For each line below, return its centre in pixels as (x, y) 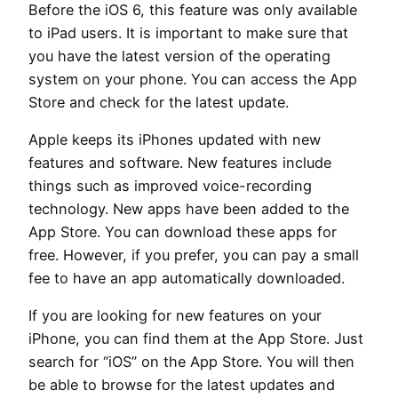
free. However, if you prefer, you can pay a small (194, 255)
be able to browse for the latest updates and (182, 385)
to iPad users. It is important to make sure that (188, 32)
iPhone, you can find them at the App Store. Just (196, 339)
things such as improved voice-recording (170, 186)
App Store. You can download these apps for (183, 232)
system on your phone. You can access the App (193, 79)
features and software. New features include (180, 163)
